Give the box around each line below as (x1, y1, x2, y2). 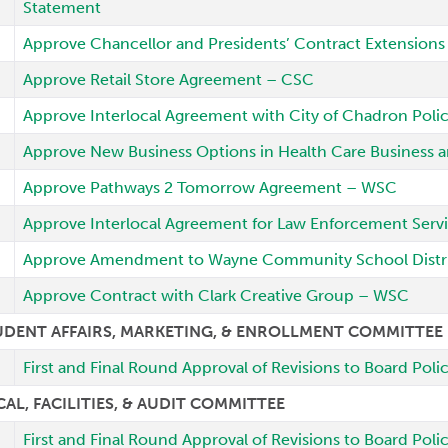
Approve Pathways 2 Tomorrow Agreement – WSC (23, 178, 398, 197)
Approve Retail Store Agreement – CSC (23, 70, 315, 89)
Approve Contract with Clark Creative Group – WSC (23, 286, 410, 305)
